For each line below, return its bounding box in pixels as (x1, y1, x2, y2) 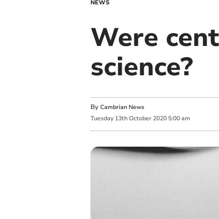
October (129, 114, 152, 123)
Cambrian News (100, 103, 144, 111)
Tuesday (90, 114, 113, 123)
